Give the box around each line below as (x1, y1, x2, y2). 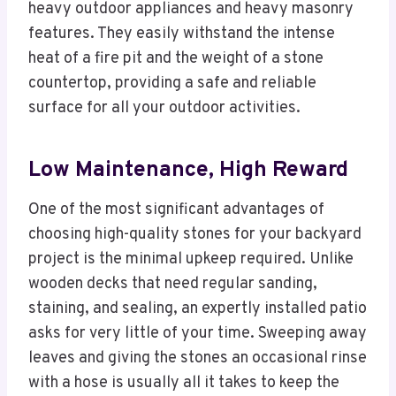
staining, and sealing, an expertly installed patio (28, 299, 367, 320)
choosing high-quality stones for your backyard (28, 225, 362, 246)
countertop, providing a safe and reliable (28, 73, 316, 95)
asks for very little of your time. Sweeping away (28, 324, 367, 345)
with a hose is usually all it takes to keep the (28, 373, 339, 394)
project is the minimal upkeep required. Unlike (28, 249, 354, 270)
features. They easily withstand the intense (28, 24, 335, 45)
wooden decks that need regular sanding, (28, 274, 317, 295)
